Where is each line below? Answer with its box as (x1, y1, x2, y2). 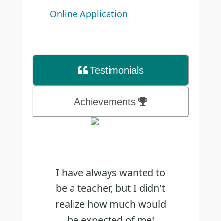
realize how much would (55, 197, 166, 211)
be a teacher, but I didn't (56, 181, 165, 195)
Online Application (49, 7, 128, 20)
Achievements (74, 96, 136, 107)
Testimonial (89, 64, 139, 75)
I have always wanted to (56, 165, 165, 179)
